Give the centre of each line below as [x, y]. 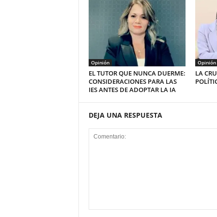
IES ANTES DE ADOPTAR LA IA [132, 90]
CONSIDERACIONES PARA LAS [132, 82]
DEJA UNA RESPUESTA [125, 115]
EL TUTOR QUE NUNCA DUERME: [137, 73]
